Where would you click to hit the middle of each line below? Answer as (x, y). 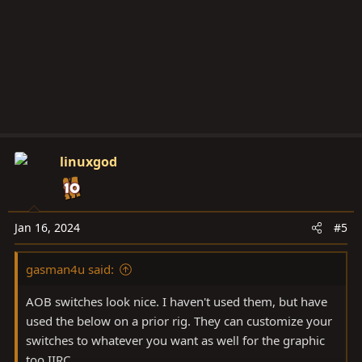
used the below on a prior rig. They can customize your (179, 321)
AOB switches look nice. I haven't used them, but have (177, 302)
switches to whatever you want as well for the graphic (175, 341)
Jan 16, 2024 (47, 228)
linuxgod (88, 162)
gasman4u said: (70, 269)
